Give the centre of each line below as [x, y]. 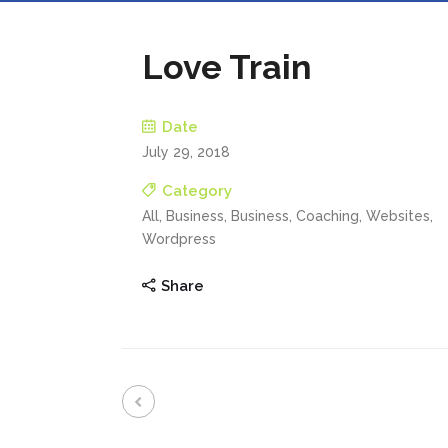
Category [197, 191]
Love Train [227, 67]
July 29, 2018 [186, 152]
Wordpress [179, 239]
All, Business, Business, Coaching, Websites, [287, 216]
